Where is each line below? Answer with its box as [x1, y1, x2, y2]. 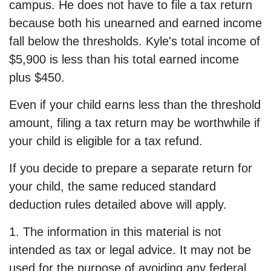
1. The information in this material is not [9, 225, 221, 239]
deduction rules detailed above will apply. [9, 198, 227, 212]
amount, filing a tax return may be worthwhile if [9, 116, 260, 130]
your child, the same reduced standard [9, 180, 216, 194]
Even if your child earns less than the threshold [9, 98, 261, 112]
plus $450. [9, 71, 65, 85]
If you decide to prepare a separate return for [9, 162, 252, 175]
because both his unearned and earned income [9, 16, 262, 30]
